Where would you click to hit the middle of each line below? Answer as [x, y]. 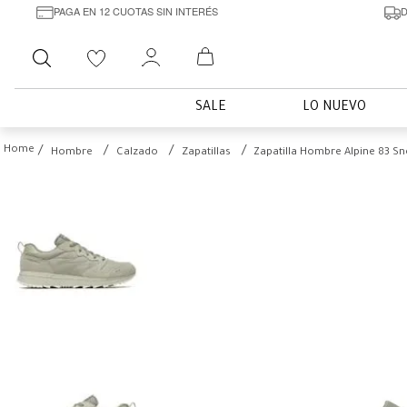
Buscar [89, 48]
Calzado [137, 153]
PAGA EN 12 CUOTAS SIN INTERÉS [135, 10]
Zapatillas [206, 153]
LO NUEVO [334, 108]
